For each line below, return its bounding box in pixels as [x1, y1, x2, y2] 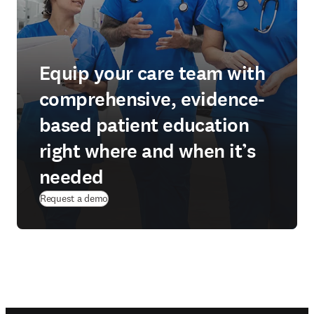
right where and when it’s [39, 138, 256, 165]
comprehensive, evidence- [39, 86, 265, 113]
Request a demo [40, 192, 109, 205]
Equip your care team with [39, 60, 266, 87]
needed [39, 164, 104, 191]
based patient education [39, 112, 250, 139]
